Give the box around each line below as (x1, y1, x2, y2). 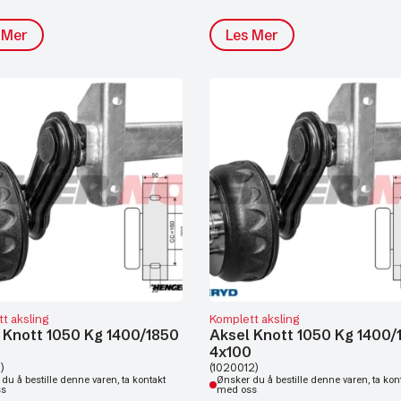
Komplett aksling (209, 311, 299, 326)
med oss (217, 384, 257, 396)
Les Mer (226, 26, 278, 44)
